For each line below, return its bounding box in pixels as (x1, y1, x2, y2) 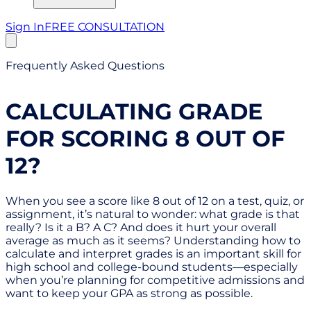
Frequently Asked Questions (6, 59, 165, 72)
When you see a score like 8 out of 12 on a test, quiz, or (6, 194, 304, 208)
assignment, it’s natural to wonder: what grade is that (6, 207, 300, 221)
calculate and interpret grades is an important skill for (6, 246, 301, 260)
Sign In (6, 20, 44, 33)
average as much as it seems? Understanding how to (6, 233, 301, 247)
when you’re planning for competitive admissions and (6, 273, 305, 287)
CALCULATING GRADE (6, 98, 262, 126)
